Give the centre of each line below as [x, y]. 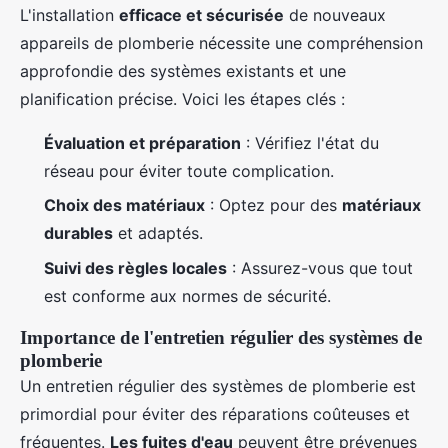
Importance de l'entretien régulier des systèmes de [221, 337]
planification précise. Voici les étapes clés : [182, 99]
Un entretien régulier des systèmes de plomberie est [218, 385]
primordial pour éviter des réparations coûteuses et [215, 413]
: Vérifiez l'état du [310, 143]
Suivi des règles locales [135, 267]
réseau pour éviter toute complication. [189, 171]
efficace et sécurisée [201, 15]
